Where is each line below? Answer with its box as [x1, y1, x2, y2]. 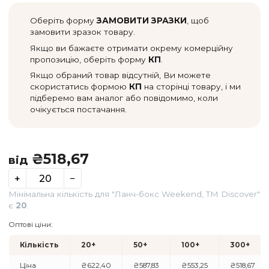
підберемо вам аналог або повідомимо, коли [33, 163, 243, 174]
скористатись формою [33, 150, 144, 162]
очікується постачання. [33, 175, 141, 187]
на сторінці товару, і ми [157, 150, 268, 162]
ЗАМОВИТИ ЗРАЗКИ [107, 77, 208, 88]
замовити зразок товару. [33, 90, 151, 101]
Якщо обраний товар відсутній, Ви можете [33, 138, 235, 149]
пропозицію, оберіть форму [33, 120, 165, 131]
